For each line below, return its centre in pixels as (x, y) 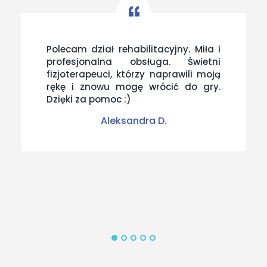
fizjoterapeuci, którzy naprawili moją (133, 74)
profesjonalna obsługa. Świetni (133, 61)
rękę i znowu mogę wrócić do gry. (133, 86)
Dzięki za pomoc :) (89, 99)
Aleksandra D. (133, 120)
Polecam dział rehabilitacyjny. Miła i (133, 49)
